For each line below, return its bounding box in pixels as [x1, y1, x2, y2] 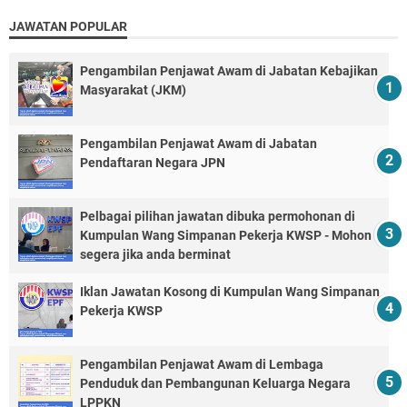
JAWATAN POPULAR [9, 18, 127, 34]
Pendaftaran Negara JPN [80, 154, 225, 170]
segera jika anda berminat [80, 246, 231, 262]
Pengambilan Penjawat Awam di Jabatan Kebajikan [80, 63, 378, 78]
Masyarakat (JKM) [80, 82, 186, 97]
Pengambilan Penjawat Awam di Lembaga [80, 356, 323, 372]
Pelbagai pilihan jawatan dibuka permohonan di [80, 208, 355, 223]
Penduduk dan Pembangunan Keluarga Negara [80, 375, 351, 391]
